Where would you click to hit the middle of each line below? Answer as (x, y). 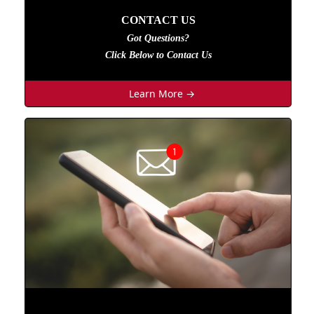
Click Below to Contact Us (158, 55)
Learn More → (162, 94)
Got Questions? (158, 39)
